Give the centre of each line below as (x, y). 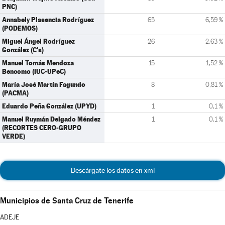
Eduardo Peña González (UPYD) (49, 106)
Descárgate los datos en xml (113, 170)
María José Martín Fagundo (44, 84)
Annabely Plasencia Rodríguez (48, 20)
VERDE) (14, 136)
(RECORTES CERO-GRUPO (42, 128)
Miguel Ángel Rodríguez (38, 41)
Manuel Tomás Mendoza (38, 63)
